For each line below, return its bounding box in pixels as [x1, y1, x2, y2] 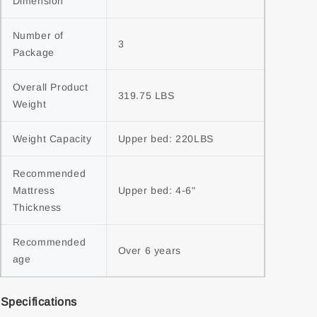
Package [12, 47, 54, 58]
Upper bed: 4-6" [117, 185, 196, 196]
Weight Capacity [12, 133, 92, 144]
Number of [12, 30, 64, 41]
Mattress [12, 185, 55, 196]
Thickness [12, 202, 62, 213]
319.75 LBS [117, 90, 175, 101]
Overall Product [12, 81, 88, 93]
